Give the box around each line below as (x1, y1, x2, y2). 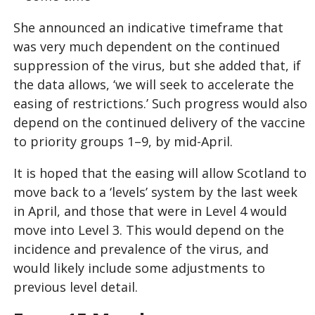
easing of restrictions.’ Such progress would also (13, 94, 307, 112)
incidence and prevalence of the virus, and (13, 240, 269, 257)
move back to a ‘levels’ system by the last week (13, 183, 297, 200)
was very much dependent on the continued (13, 37, 280, 55)
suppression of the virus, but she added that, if (13, 56, 301, 74)
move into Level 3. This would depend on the (13, 221, 284, 238)
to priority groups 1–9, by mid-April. (13, 132, 233, 150)
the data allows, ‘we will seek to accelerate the (13, 75, 294, 93)
